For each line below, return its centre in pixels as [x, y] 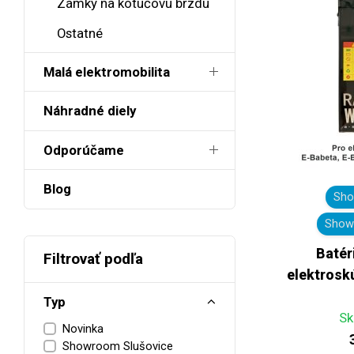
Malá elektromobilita [107, 72]
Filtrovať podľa [93, 259]
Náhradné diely [90, 111]
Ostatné [79, 33]
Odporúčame [84, 150]
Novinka [83, 328]
